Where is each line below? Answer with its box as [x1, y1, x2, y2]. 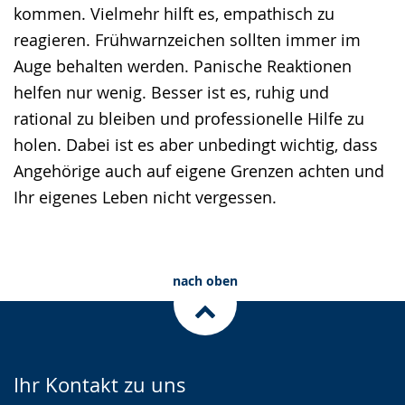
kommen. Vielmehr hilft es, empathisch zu [14, 3, 334, 24]
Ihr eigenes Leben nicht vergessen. [14, 186, 277, 208]
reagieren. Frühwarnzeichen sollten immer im [14, 29, 361, 51]
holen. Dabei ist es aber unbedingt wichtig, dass [14, 134, 378, 155]
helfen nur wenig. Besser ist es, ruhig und [14, 81, 329, 103]
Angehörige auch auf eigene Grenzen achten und [14, 160, 384, 182]
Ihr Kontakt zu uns [14, 372, 186, 398]
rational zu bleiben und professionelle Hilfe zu [14, 108, 364, 129]
